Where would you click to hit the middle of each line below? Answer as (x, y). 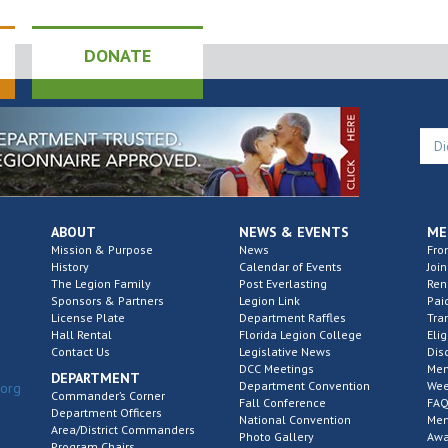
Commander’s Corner (107, 395)
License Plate (87, 317)
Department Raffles (292, 317)
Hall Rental (81, 334)
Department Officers (106, 412)
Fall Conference (282, 402)
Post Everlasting (282, 283)
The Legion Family (100, 283)
